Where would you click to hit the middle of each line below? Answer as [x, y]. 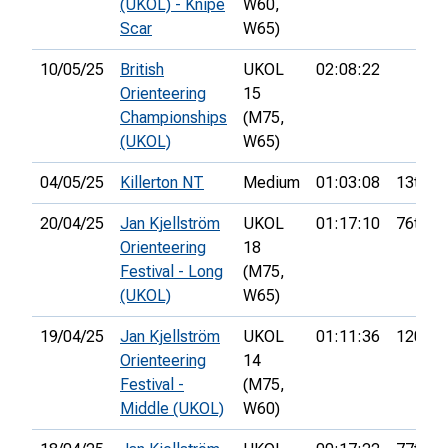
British [142, 70]
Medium [271, 183]
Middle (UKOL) [172, 409]
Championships [173, 118]
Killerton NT [162, 183]
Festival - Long [171, 272]
